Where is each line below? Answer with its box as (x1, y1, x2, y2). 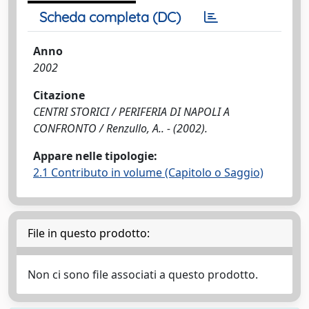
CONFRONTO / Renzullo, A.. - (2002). (33, 121, 208, 136)
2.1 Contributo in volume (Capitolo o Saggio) (33, 165, 263, 180)
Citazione (33, 88, 85, 103)
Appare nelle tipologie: (33, 148, 157, 163)
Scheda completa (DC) (39, 8, 181, 26)
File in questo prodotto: (28, 226, 150, 241)
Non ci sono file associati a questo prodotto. (28, 267, 258, 282)
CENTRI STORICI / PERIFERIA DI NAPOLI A (33, 104, 230, 119)
